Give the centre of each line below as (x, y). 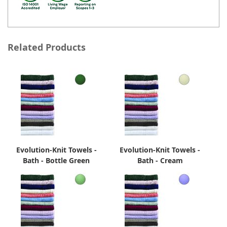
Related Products (47, 48)
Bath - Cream (160, 161)
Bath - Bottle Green (56, 161)
